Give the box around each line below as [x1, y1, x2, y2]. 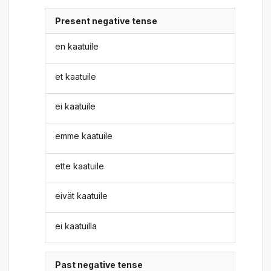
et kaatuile [55, 71, 97, 82]
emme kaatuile [55, 131, 113, 142]
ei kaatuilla [55, 220, 97, 231]
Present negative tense [55, 15, 158, 26]
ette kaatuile [55, 160, 105, 171]
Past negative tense [55, 259, 143, 270]
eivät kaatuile [55, 191, 108, 201]
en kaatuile [55, 41, 99, 52]
